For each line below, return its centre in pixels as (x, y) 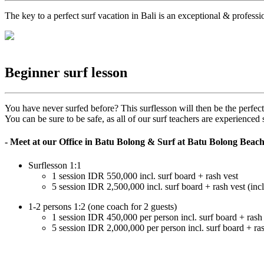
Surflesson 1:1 (55, 165)
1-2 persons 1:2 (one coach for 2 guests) (103, 206)
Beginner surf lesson (66, 73)
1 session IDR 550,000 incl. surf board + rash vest (145, 176)
